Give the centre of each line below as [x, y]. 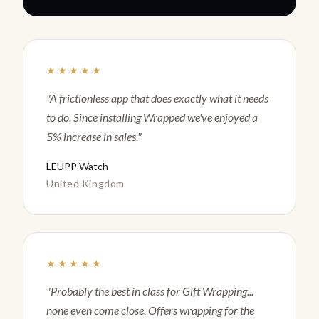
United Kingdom [85, 183]
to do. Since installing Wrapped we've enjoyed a [152, 117]
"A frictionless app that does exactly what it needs [157, 98]
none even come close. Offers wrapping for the [150, 310]
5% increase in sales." [94, 136]
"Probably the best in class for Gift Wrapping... [150, 291]
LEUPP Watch [77, 166]
